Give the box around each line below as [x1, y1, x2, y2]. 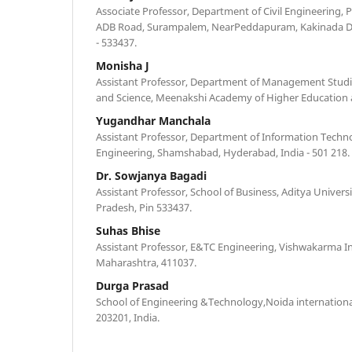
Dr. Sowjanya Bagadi [96, 167, 207, 183]
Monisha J [96, 57, 149, 73]
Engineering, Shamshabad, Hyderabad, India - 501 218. [96, 145, 350, 159]
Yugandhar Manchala [96, 112, 211, 128]
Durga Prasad [96, 277, 169, 293]
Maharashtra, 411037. [96, 255, 196, 269]
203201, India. [96, 310, 159, 324]
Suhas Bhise [96, 222, 160, 238]
